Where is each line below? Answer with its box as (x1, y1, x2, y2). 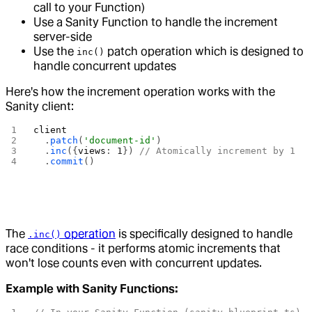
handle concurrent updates (33, 59, 176, 72)
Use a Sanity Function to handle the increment (33, 15, 278, 29)
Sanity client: (6, 100, 74, 113)
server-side (33, 30, 92, 43)
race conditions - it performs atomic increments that (6, 242, 281, 255)
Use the (33, 45, 77, 58)
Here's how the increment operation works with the (6, 85, 275, 98)
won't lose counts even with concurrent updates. (6, 256, 262, 270)
